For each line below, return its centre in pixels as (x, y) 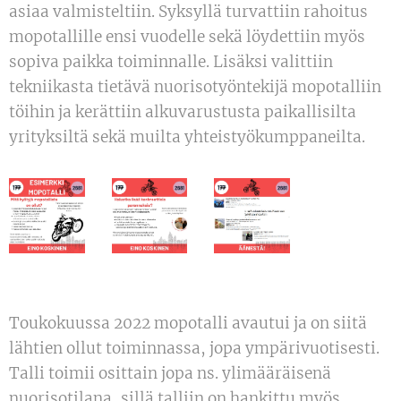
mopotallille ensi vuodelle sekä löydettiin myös (187, 36)
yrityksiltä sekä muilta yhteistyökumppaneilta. (187, 137)
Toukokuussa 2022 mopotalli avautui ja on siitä (188, 324)
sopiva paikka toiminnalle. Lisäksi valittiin (171, 61)
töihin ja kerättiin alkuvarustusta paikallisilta (183, 111)
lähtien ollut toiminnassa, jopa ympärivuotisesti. (194, 349)
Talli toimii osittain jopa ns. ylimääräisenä (170, 374)
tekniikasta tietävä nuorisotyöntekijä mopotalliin (195, 86)
